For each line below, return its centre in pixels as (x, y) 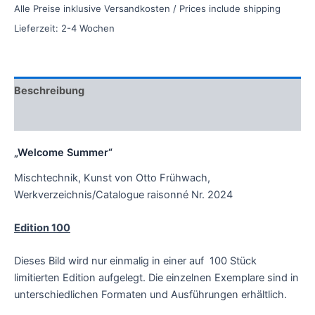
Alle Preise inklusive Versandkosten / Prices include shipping (147, 8)
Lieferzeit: (38, 28)
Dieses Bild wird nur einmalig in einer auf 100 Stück (135, 261)
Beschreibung (49, 90)
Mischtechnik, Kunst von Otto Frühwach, (112, 178)
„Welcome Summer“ (63, 153)
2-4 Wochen (88, 28)
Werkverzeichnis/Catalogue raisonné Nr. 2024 (123, 194)
